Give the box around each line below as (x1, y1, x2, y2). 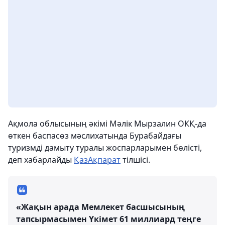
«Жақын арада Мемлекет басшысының (16, 201, 185, 212)
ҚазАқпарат (74, 154, 121, 165)
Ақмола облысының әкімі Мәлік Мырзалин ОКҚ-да (8, 118, 206, 129)
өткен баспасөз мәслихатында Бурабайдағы (8, 130, 181, 141)
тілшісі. (121, 154, 150, 165)
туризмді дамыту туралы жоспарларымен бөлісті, (8, 142, 202, 153)
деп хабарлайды (8, 154, 74, 165)
